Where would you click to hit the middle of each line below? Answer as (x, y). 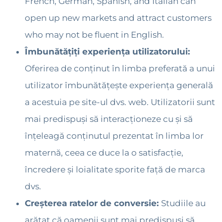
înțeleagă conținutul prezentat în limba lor (114, 136)
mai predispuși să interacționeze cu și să (109, 119)
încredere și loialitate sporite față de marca (115, 170)
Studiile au (183, 203)
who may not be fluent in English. (94, 35)
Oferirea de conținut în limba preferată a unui (120, 69)
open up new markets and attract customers (118, 18)
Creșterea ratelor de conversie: (93, 203)
